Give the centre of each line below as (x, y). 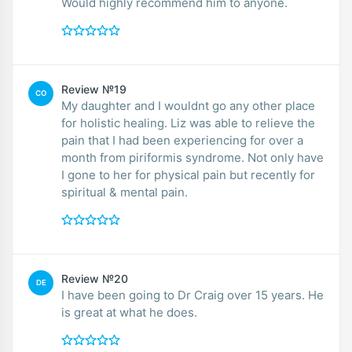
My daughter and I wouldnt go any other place (188, 105)
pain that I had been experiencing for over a (182, 140)
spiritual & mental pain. (125, 192)
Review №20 (95, 278)
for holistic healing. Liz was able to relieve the (116, 123)
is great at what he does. (129, 312)
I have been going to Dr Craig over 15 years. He (192, 295)
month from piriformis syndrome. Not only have (154, 157)
